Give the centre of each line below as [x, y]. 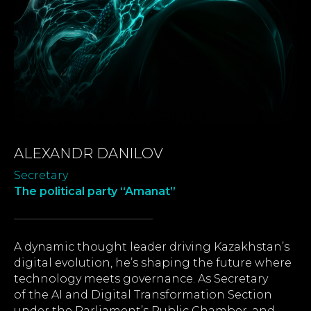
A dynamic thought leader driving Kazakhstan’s [152, 246]
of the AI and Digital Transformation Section [143, 294]
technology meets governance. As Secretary [141, 278]
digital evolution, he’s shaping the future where [153, 262]
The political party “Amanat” [95, 191]
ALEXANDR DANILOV [89, 153]
